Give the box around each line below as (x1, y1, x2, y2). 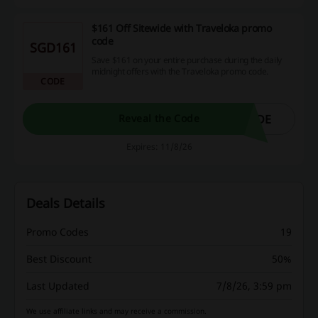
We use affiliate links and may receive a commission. (26, 305, 207, 316)
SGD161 (29, 38, 77, 56)
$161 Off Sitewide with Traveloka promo (92, 21, 272, 35)
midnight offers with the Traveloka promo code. (92, 65, 269, 78)
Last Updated (26, 278, 89, 292)
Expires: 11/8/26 (126, 140, 192, 153)
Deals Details (26, 194, 105, 212)
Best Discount (26, 251, 92, 265)
